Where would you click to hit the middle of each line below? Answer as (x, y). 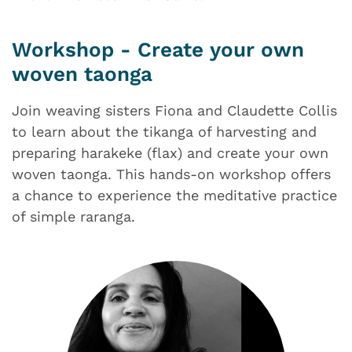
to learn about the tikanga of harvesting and (164, 132)
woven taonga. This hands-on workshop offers (171, 174)
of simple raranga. (73, 216)
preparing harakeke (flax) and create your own (170, 153)
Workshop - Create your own (158, 49)
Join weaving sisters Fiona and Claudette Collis (174, 110)
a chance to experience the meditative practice (174, 195)
